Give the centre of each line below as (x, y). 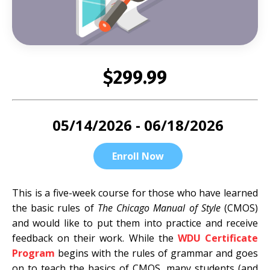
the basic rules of (55, 208)
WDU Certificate (218, 238)
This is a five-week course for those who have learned (135, 193)
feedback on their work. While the (95, 238)
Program (33, 253)
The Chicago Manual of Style (161, 208)
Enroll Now (138, 156)
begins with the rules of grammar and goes (156, 253)
